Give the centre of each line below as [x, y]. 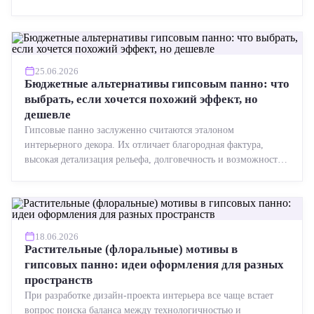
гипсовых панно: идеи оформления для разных [154, 265]
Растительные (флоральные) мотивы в [131, 249]
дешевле [48, 115]
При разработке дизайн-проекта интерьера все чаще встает [149, 295]
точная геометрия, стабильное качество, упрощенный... [142, 9]
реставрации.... [56, 174]
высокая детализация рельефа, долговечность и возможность [153, 159]
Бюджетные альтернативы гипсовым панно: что [157, 84]
